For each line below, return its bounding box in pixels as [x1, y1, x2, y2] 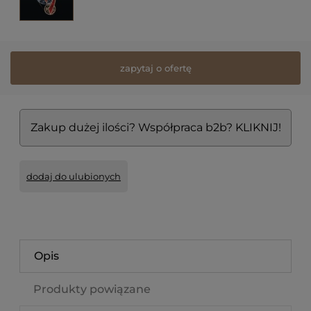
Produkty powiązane [33, 283, 151, 296]
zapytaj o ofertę [119, 62, 192, 74]
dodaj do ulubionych [26, 171, 121, 183]
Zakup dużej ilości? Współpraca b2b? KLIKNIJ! [30, 121, 281, 135]
